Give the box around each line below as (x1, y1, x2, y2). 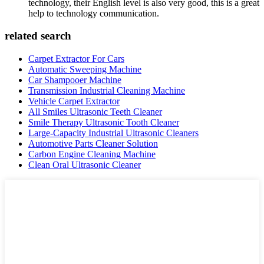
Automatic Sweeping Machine (28, 64, 141, 75)
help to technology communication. (28, 8, 159, 18)
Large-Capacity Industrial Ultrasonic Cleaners (28, 128, 199, 138)
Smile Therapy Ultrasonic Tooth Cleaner (28, 117, 179, 128)
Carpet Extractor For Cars (28, 54, 124, 64)
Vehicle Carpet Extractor (28, 96, 120, 107)
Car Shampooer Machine (28, 75, 121, 85)
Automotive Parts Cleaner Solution (28, 138, 158, 149)
